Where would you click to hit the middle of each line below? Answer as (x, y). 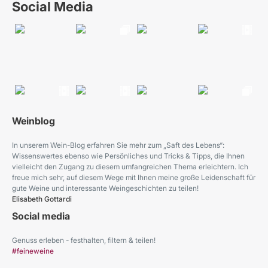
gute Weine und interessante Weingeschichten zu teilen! (105, 188)
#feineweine (33, 251)
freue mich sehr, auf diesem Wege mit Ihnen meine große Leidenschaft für (134, 177)
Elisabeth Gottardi (42, 199)
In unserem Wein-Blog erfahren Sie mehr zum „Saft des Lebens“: (118, 145)
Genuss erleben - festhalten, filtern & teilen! (84, 240)
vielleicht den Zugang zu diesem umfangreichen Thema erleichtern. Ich (130, 167)
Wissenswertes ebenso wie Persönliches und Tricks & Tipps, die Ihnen (128, 156)
